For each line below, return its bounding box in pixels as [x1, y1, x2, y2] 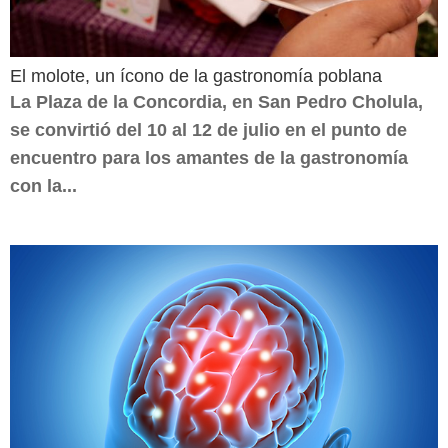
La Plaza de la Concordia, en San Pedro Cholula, [10, 92, 423, 112]
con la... [10, 176, 77, 196]
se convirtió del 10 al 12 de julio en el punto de [10, 120, 407, 140]
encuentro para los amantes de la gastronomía [10, 148, 408, 168]
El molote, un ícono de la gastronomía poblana [10, 66, 382, 86]
